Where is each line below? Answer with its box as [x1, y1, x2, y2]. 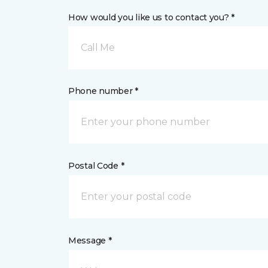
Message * [68, 235, 112, 246]
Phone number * [68, 86, 139, 96]
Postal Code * [68, 160, 124, 171]
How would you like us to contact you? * [68, 12, 235, 23]
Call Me [81, 42, 115, 53]
